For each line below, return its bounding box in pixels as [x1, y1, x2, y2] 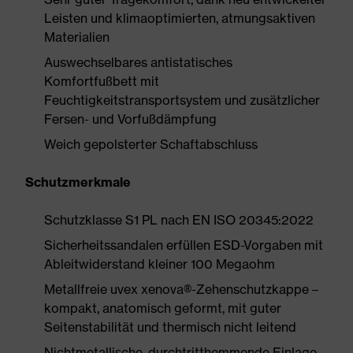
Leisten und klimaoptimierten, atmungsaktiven [44, 10, 315, 26]
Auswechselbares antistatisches [44, 54, 232, 70]
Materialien [44, 29, 110, 45]
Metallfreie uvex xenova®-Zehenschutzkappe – [44, 281, 318, 297]
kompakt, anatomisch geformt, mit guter [44, 300, 281, 316]
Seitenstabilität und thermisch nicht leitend [44, 319, 296, 335]
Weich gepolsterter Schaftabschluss [44, 136, 258, 152]
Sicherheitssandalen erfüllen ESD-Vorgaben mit [44, 237, 323, 253]
